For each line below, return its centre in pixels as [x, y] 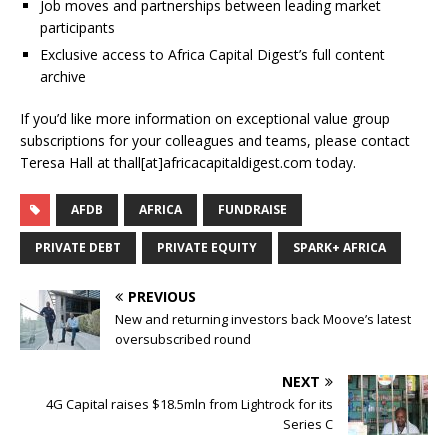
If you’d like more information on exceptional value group [205, 119]
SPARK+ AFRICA [339, 248]
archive [63, 77]
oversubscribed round [183, 339]
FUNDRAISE [252, 210]
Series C [308, 424]
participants [77, 28]
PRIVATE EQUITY [207, 248]
